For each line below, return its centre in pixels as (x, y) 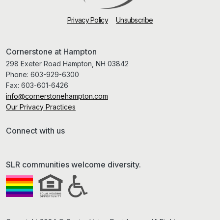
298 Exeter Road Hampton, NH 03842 (67, 63)
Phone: (18, 74)
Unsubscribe (134, 20)
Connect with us (35, 130)
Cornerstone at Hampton (51, 51)
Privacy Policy (87, 20)
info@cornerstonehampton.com (57, 96)
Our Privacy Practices (41, 107)
